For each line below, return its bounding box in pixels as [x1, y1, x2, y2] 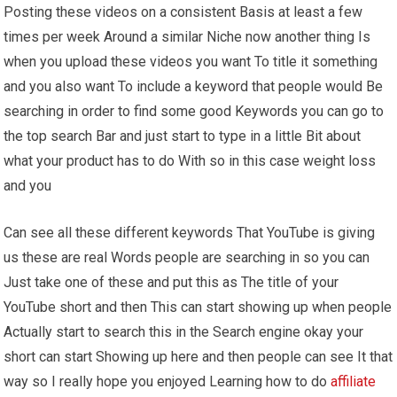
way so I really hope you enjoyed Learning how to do [4, 372, 331, 390]
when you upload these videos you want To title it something [4, 52, 378, 70]
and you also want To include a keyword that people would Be [4, 77, 384, 95]
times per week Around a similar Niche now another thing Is [4, 27, 371, 45]
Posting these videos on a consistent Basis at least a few [4, 3, 363, 20]
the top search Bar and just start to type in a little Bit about [4, 127, 362, 144]
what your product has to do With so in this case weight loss [4, 152, 377, 169]
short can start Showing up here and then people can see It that [4, 347, 393, 365]
